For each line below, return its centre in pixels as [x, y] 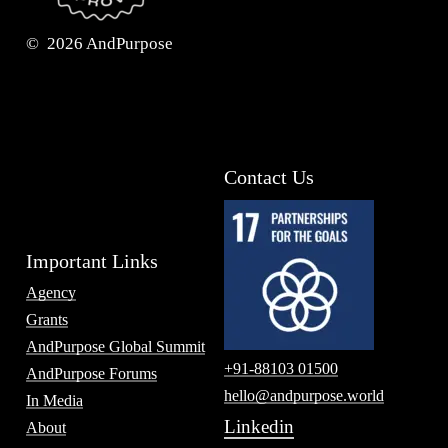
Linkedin [258, 426]
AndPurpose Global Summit [115, 346]
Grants [46, 319]
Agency [50, 292]
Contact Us [268, 177]
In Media [54, 400]
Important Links [91, 260]
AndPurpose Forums [91, 373]
